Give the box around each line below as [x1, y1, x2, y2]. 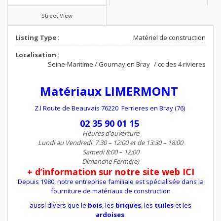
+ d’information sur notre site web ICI [27, 165, 194, 178]
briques [115, 200, 141, 210]
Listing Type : [15, 33, 60, 42]
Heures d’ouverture [82, 128, 139, 138]
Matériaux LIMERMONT [40, 82, 181, 99]
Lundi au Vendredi [38, 138, 95, 147]
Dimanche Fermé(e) [82, 156, 139, 166]
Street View [41, 11, 73, 19]
